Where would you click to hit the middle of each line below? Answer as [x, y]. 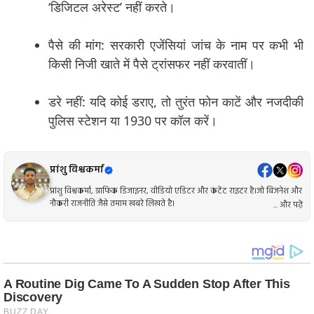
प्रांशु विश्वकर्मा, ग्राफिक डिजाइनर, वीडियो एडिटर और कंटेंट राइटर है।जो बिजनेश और [176, 191]
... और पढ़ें [288, 205]
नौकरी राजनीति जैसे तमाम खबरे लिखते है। [112, 204]
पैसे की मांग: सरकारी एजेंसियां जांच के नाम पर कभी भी [176, 45]
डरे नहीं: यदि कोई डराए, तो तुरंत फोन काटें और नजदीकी [176, 102]
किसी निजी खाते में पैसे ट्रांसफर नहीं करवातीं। [152, 64]
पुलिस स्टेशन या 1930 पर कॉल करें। [133, 121]
